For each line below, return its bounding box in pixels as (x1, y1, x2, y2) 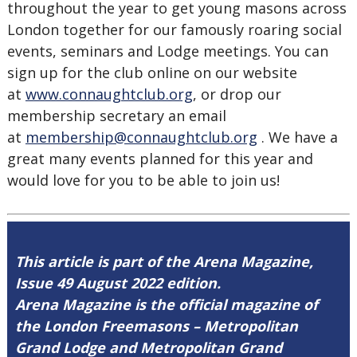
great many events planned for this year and (6, 149, 313, 168)
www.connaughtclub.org (25, 84, 193, 104)
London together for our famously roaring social (6, 20, 342, 39)
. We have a (257, 127, 338, 147)
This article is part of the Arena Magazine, (14, 252, 313, 271)
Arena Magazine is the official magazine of (14, 295, 318, 314)
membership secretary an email (6, 106, 226, 125)
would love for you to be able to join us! (6, 171, 280, 190)
